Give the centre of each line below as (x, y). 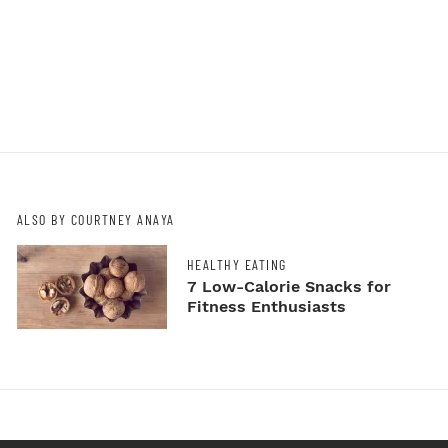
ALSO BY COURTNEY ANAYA (95, 220)
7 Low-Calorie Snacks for (288, 286)
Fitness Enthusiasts (266, 306)
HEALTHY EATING (236, 264)
